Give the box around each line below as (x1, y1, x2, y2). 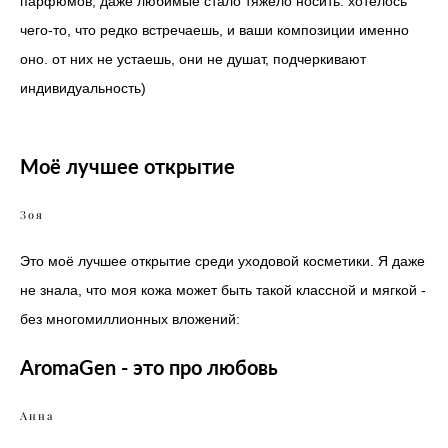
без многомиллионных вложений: (20, 311, 240, 328)
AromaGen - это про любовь (20, 355, 278, 380)
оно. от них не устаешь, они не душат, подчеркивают (20, 51, 366, 68)
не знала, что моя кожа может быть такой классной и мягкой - (20, 282, 426, 299)
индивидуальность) (20, 80, 150, 97)
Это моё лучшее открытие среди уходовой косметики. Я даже (20, 253, 425, 270)
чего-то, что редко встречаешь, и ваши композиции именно (20, 22, 409, 39)
